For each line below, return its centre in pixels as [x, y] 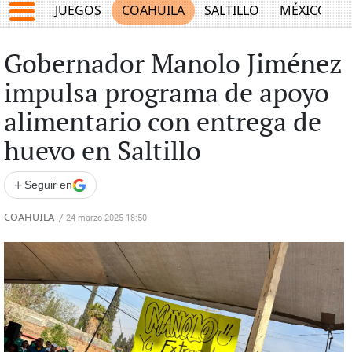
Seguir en [48, 185]
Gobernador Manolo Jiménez [173, 65]
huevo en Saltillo [102, 152]
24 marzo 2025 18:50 [106, 218]
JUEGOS [79, 11]
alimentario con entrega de [162, 123]
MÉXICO [303, 11]
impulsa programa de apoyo [166, 94]
